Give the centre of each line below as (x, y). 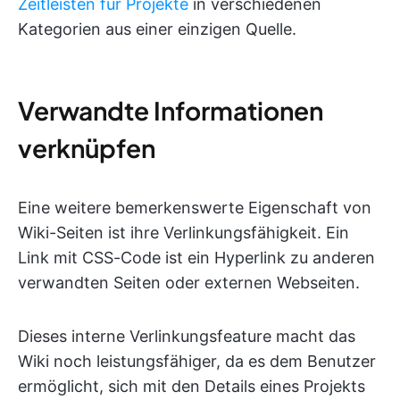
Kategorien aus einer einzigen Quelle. (157, 29)
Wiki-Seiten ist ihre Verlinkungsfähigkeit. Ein (183, 233)
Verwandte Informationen (171, 110)
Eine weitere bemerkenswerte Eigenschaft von (195, 208)
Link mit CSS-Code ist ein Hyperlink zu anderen (196, 258)
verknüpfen (87, 148)
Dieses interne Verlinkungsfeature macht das (187, 336)
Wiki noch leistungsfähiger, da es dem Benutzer (197, 361)
